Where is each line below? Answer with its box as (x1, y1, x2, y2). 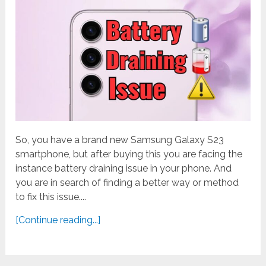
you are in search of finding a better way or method (15, 176, 239, 188)
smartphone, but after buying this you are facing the (15, 148, 243, 160)
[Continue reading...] (15, 214, 101, 226)
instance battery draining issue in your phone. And (15, 162, 232, 174)
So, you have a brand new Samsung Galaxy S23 (15, 134, 224, 145)
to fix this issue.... (15, 191, 87, 202)
